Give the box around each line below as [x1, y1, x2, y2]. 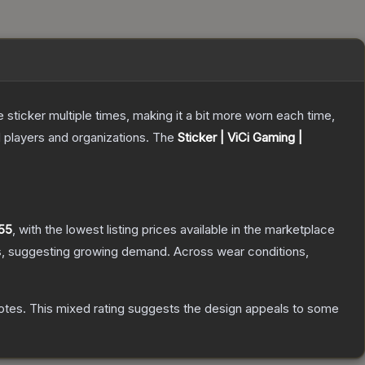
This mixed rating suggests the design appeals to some [26, 301, 339, 317]
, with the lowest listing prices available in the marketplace [12, 222, 335, 238]
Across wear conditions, [174, 244, 309, 260]
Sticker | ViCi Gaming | [178, 130, 302, 146]
